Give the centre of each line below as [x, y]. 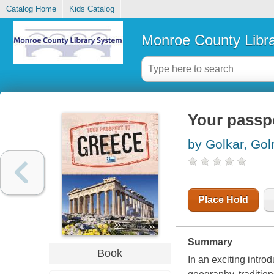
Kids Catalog [91, 9]
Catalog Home [31, 9]
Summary [210, 242]
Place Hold [223, 200]
